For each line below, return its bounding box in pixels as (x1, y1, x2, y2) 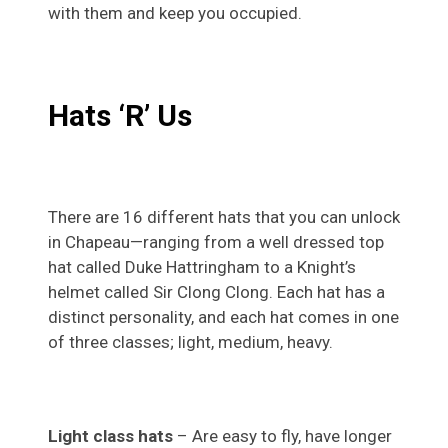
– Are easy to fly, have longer (173, 425, 392, 446)
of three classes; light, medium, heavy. (48, 331, 333, 352)
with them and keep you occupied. (48, 2, 302, 23)
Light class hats (48, 425, 173, 446)
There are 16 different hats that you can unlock (48, 206, 400, 227)
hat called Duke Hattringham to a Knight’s (48, 256, 356, 277)
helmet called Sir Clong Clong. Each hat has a (48, 281, 385, 302)
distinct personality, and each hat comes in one (48, 306, 399, 327)
